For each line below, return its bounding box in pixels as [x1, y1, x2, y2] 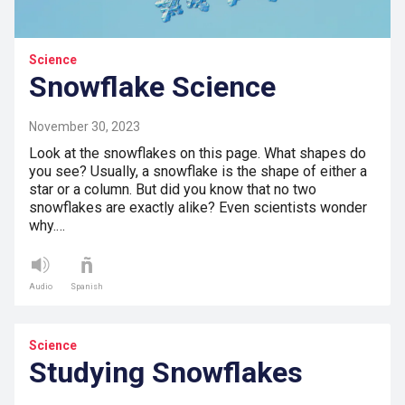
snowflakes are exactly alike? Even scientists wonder [29, 199, 367, 217]
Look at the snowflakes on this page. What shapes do [29, 145, 366, 163]
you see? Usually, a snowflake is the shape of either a [29, 163, 367, 181]
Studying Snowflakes [29, 355, 303, 391]
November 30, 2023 [29, 119, 140, 135]
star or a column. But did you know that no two [29, 181, 316, 199]
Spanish [71, 282, 103, 292]
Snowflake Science [29, 70, 276, 105]
